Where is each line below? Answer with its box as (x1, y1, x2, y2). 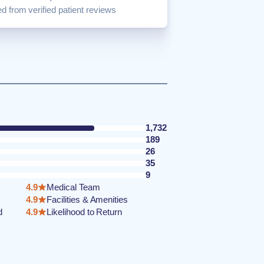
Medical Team (47, 182, 100, 192)
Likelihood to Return (47, 207, 123, 217)
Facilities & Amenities (47, 194, 128, 204)
